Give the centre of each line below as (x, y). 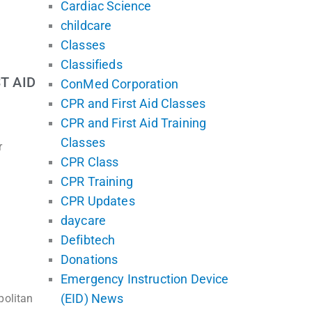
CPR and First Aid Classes (133, 103)
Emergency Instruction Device (145, 279)
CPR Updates (98, 201)
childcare (86, 25)
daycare (84, 220)
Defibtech (88, 240)
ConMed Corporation (119, 84)
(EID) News (92, 298)
